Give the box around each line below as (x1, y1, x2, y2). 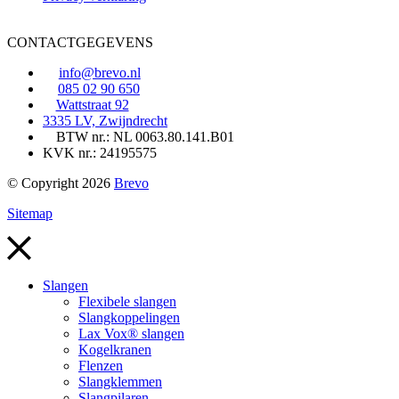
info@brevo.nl (58, 65, 141, 81)
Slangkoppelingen (78, 310, 180, 326)
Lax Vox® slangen (78, 326, 184, 342)
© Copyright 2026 (7, 175, 114, 191)
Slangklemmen (78, 374, 162, 390)
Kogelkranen (78, 342, 151, 358)
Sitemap (7, 206, 53, 222)
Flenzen (78, 358, 123, 374)
